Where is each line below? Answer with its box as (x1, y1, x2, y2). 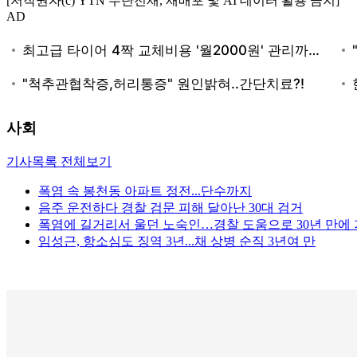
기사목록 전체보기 (6, 155, 112, 169)
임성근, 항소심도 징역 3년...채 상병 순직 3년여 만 (38, 234, 316, 249)
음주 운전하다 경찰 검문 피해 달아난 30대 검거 (38, 201, 303, 215)
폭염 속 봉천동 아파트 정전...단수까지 (38, 184, 252, 198)
